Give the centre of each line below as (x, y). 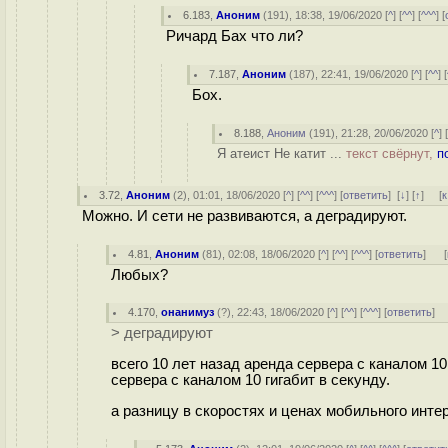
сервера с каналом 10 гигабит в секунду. (250, 379)
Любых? (139, 275)
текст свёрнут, (391, 153)
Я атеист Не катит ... (281, 153)
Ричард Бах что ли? (234, 36)
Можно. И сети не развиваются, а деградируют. (244, 216)
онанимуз (188, 312)
